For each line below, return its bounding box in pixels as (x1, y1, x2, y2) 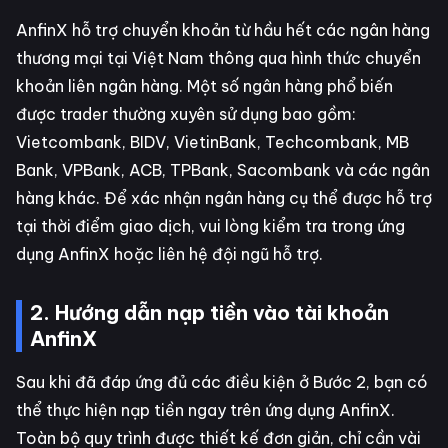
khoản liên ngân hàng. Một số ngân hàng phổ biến (16, 75, 393, 96)
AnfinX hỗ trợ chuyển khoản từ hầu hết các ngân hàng (16, 19, 430, 40)
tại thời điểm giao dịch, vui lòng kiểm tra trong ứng (16, 215, 405, 236)
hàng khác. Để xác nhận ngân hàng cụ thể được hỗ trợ (16, 187, 432, 208)
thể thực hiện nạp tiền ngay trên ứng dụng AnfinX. (16, 399, 395, 420)
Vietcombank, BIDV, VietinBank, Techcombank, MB (16, 131, 409, 152)
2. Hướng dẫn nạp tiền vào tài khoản (30, 299, 389, 325)
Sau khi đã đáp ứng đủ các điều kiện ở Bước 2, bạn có (16, 371, 428, 392)
